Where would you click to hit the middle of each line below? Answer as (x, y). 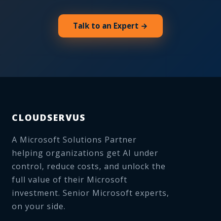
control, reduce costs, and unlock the (89, 166)
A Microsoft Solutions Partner (74, 140)
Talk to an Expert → (110, 26)
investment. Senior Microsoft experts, (91, 193)
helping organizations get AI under (85, 153)
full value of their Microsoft (70, 180)
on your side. (39, 206)
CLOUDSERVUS (49, 118)
